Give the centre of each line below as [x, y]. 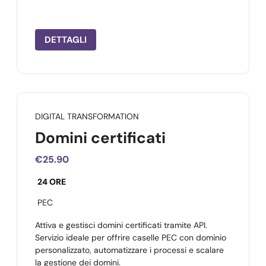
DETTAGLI [66, 40]
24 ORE [52, 182]
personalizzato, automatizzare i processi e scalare [129, 250]
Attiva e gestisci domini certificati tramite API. [121, 225]
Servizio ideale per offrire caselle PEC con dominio [131, 237]
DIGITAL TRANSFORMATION [87, 116]
